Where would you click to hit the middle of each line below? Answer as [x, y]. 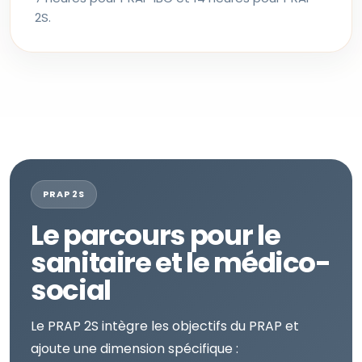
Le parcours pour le [156, 235]
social [71, 290]
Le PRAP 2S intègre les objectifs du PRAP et [165, 326]
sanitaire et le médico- [181, 263]
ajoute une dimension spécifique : [135, 349]
